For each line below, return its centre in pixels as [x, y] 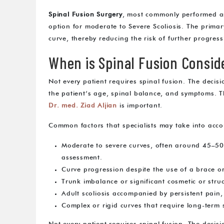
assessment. [82, 158]
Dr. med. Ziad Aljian [83, 106]
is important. [140, 106]
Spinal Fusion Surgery [85, 15]
